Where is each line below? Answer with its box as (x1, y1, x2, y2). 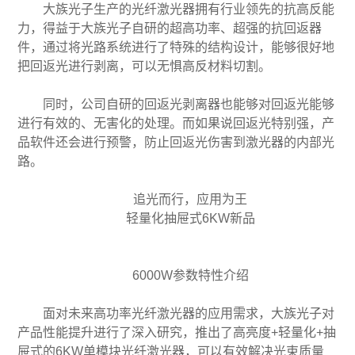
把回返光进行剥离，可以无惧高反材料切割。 (17, 59, 272, 73)
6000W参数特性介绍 (132, 268, 249, 282)
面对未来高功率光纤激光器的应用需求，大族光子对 (43, 306, 335, 320)
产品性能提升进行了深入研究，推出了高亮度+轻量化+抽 (17, 325, 337, 339)
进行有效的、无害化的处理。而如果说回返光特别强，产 (17, 116, 335, 130)
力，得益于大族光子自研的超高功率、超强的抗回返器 (17, 21, 323, 35)
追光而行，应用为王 (133, 192, 247, 206)
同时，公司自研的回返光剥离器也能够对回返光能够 (43, 97, 335, 111)
